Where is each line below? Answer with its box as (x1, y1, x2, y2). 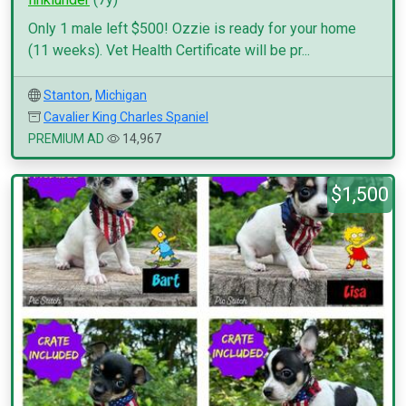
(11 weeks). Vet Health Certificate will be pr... (28, 42, 310, 59)
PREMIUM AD (28, 131, 104, 146)
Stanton (43, 88, 90, 102)
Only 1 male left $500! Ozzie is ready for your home (28, 20, 356, 37)
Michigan (95, 88, 147, 102)
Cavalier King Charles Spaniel (43, 110, 208, 124)
